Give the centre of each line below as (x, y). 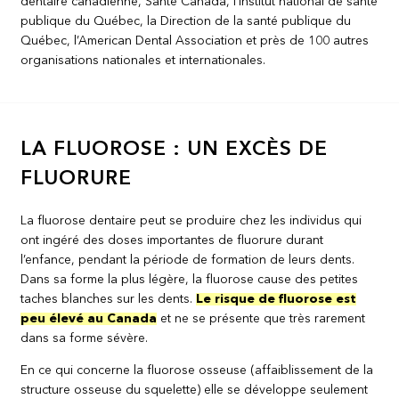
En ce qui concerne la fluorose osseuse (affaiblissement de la (197, 370)
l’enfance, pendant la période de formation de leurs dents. (188, 260)
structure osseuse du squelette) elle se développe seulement (195, 390)
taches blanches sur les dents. (109, 299)
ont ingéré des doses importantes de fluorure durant (172, 240)
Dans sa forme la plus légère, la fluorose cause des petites (190, 279)
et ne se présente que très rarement (261, 318)
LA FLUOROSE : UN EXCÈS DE (175, 150)
